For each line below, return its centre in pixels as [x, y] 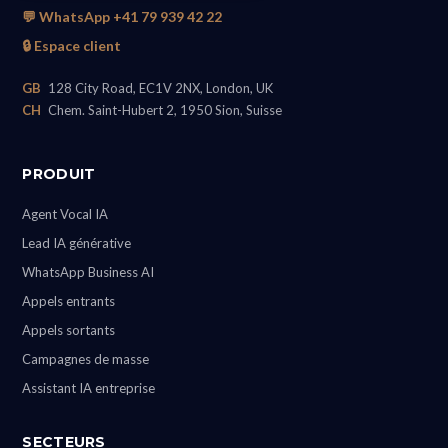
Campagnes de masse [86, 359]
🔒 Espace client [72, 45]
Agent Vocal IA [65, 214]
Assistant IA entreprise [89, 388]
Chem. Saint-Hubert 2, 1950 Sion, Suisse [164, 110]
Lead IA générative [77, 243]
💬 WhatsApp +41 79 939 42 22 [122, 16]
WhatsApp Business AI [88, 272]
